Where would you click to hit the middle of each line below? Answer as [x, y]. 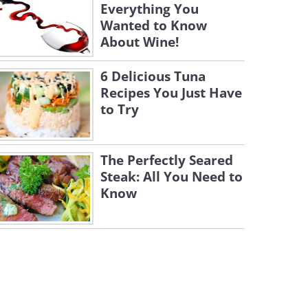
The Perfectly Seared [167, 160]
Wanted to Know [154, 25]
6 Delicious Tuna [153, 76]
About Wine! [140, 42]
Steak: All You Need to [172, 177]
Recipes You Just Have [171, 93]
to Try [120, 109]
